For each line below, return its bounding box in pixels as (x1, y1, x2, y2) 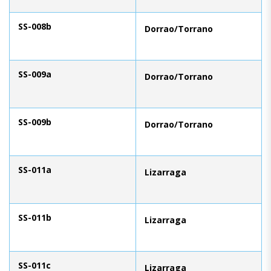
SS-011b (18, 211, 51, 223)
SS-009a (18, 68, 51, 80)
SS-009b (18, 116, 51, 128)
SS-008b (18, 20, 51, 32)
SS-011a (18, 163, 51, 175)
